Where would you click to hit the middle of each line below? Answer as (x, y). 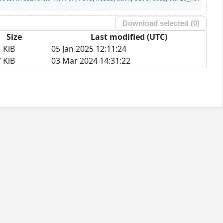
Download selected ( (158, 23)
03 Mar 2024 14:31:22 (91, 60)
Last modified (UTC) (129, 37)
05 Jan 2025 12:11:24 (89, 49)
